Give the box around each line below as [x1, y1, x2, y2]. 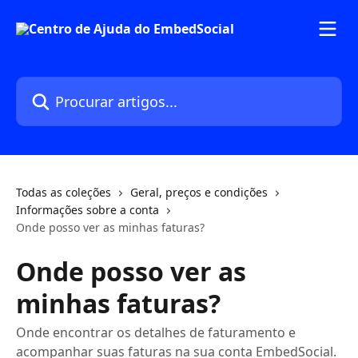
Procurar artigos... [15, 77, 125, 94]
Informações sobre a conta [16, 202, 159, 217]
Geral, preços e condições [130, 185, 268, 200]
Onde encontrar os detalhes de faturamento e [16, 324, 296, 341]
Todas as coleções [16, 185, 111, 200]
